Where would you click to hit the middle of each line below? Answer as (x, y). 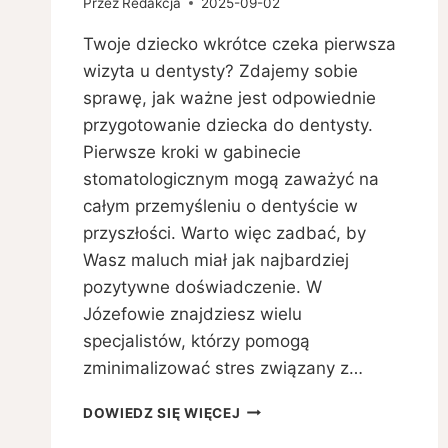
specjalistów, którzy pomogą (196, 340)
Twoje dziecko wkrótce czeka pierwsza (239, 43)
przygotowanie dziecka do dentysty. (228, 124)
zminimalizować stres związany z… (223, 367)
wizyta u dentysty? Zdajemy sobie (220, 70)
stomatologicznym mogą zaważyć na (231, 178)
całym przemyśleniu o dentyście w (220, 205)
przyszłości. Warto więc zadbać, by (224, 232)
